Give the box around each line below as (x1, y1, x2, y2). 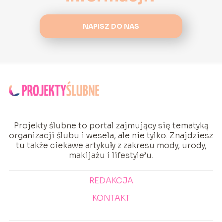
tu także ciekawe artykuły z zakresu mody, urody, (15, 140, 207, 151)
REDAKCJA (89, 175, 133, 186)
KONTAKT (92, 193, 130, 204)
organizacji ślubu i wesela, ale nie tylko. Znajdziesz (9, 130, 213, 141)
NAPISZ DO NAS (82, 22, 139, 31)
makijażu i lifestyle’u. (69, 150, 153, 161)
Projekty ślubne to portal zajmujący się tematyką (13, 120, 209, 131)
